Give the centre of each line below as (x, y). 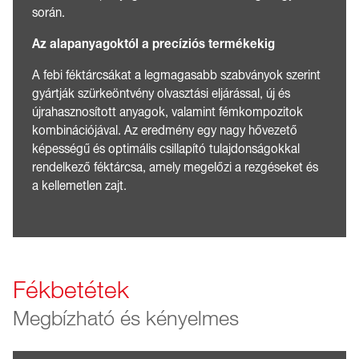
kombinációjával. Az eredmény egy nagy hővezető (165, 130)
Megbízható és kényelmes (126, 319)
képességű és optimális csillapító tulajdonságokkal (166, 149)
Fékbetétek (71, 290)
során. (48, 12)
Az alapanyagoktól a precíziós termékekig (153, 44)
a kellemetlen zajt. (79, 186)
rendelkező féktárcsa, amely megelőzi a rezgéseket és (175, 167)
